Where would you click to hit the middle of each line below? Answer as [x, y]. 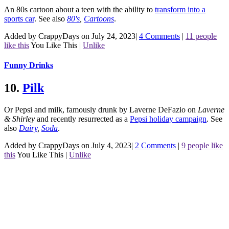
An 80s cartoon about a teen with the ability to [79, 10]
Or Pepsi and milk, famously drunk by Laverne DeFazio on [101, 109]
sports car [19, 19]
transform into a [180, 10]
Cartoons [99, 19]
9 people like [202, 145]
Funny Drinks [29, 65]
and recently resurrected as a [82, 119]
